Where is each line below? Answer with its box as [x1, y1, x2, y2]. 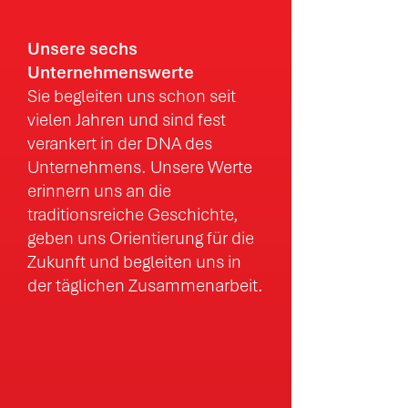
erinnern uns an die [27, 179, 171, 202]
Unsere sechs [27, 37, 138, 60]
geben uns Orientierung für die [27, 227, 254, 250]
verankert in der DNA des [27, 132, 212, 155]
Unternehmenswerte [27, 61, 194, 84]
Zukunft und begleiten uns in [27, 250, 241, 273]
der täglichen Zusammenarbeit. [27, 274, 263, 297]
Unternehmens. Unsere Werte [27, 156, 252, 178]
